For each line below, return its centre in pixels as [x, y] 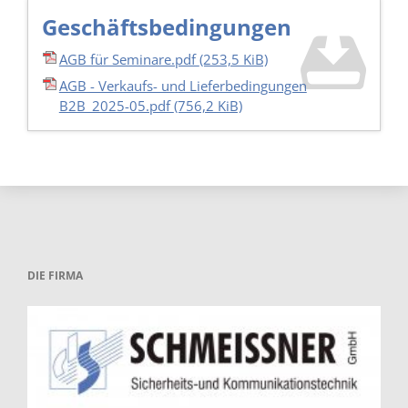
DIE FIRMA [55, 276]
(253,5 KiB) [233, 59]
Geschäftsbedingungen [166, 26]
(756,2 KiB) [208, 106]
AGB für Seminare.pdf [129, 59]
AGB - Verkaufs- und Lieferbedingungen [183, 86]
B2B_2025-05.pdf [116, 106]
